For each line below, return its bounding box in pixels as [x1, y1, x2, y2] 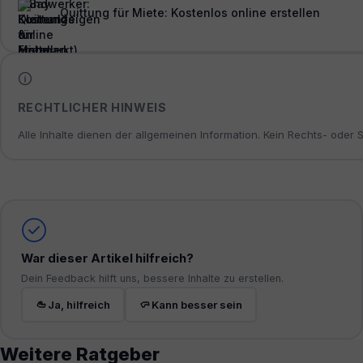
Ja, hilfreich [48, 297, 110, 311]
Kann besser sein [152, 297, 242, 311]
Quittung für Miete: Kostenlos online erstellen [59, 6, 320, 19]
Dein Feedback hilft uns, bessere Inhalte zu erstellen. [20, 271, 284, 284]
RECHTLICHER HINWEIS [17, 100, 167, 114]
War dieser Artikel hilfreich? [20, 250, 194, 266]
